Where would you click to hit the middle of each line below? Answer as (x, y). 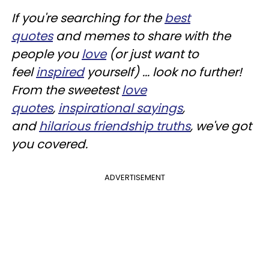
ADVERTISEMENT (134, 178)
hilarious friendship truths (115, 126)
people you (47, 54)
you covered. (50, 144)
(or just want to (153, 54)
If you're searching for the (88, 18)
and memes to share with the (142, 36)
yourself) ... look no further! (163, 72)
